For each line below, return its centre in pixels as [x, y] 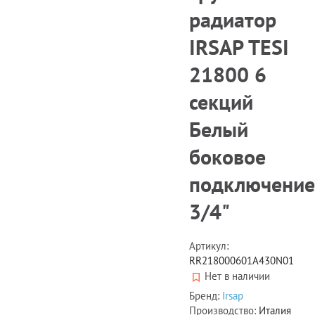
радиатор [233, 19]
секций [221, 101]
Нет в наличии [237, 276]
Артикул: [209, 246]
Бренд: [206, 295]
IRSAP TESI [239, 46]
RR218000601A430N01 [242, 261]
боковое [227, 156]
